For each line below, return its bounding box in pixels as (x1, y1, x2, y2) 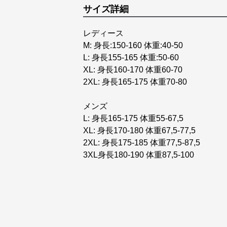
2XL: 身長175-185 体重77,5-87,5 (83, 138, 200, 147)
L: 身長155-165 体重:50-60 (83, 53, 179, 62)
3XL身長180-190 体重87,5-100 (83, 150, 194, 159)
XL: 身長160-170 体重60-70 (83, 65, 182, 74)
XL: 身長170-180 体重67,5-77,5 (83, 126, 196, 135)
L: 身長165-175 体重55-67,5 (83, 114, 183, 123)
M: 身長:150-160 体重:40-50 (83, 41, 183, 50)
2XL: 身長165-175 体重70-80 (83, 78, 187, 86)
